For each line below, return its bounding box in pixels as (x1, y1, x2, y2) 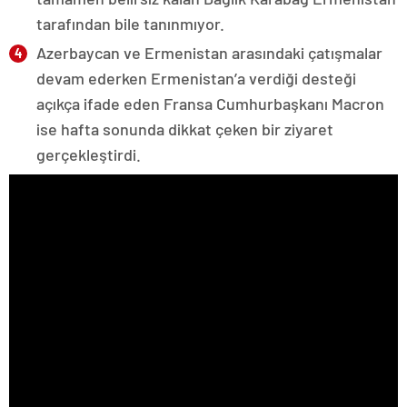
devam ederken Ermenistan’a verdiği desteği (36, 67, 356, 88)
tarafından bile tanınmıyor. (36, 13, 224, 34)
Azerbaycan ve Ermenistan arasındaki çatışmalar (36, 42, 382, 63)
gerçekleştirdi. (36, 144, 141, 164)
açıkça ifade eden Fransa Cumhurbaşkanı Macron (36, 93, 384, 114)
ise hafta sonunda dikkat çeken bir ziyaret (36, 118, 333, 139)
